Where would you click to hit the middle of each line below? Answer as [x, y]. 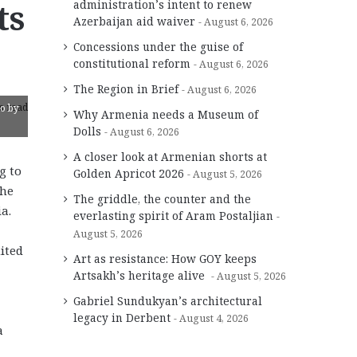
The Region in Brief [126, 88]
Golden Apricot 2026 [129, 173]
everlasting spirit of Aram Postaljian [173, 215]
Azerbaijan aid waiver [134, 21]
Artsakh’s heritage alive [141, 275]
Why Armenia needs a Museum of [166, 114]
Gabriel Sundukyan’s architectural [168, 300]
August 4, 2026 [214, 318]
